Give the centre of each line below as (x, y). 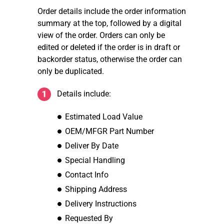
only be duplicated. (71, 71)
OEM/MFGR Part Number (109, 131)
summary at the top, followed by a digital (109, 23)
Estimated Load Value (104, 116)
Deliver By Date (92, 145)
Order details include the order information (112, 11)
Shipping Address (96, 189)
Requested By (89, 218)
